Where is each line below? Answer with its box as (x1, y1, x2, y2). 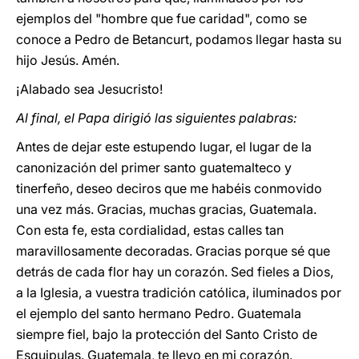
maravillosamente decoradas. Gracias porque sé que (16, 243, 330, 259)
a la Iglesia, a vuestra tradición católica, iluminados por (16, 284, 341, 301)
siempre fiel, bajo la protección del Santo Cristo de (16, 326, 317, 342)
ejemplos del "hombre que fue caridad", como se (16, 10, 307, 26)
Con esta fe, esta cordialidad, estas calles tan (16, 222, 284, 238)
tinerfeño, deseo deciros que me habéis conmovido (16, 180, 322, 196)
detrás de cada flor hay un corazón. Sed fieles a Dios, (16, 264, 333, 280)
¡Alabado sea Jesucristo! (16, 81, 163, 97)
